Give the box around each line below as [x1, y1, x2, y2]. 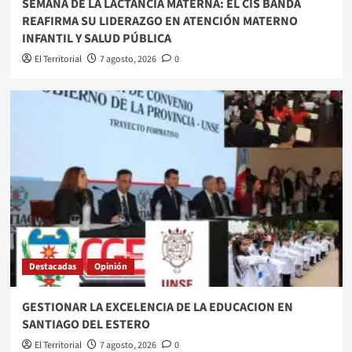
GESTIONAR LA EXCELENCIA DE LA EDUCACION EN [21, 298, 293, 316]
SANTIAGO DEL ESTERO [21, 315, 150, 333]
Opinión [93, 259, 127, 273]
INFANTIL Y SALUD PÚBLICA [21, 29, 171, 47]
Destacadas [28, 259, 76, 273]
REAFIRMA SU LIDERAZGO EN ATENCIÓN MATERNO [21, 12, 298, 30]
